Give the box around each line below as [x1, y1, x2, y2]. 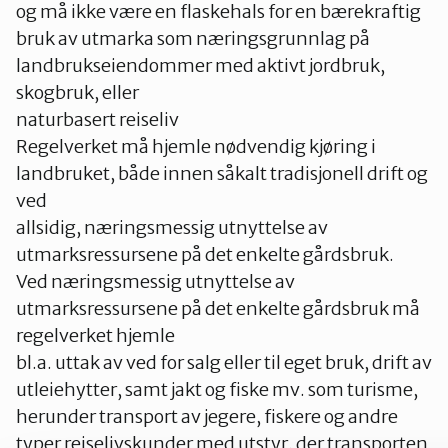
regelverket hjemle [16, 323, 175, 347]
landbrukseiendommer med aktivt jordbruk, [16, 53, 385, 77]
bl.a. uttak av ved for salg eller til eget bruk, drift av [16, 350, 432, 374]
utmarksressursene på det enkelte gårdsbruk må [16, 296, 420, 320]
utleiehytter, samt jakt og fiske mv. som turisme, [16, 377, 418, 401]
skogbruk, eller [16, 80, 139, 104]
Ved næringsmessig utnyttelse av [16, 269, 295, 293]
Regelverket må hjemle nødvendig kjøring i [16, 134, 376, 158]
